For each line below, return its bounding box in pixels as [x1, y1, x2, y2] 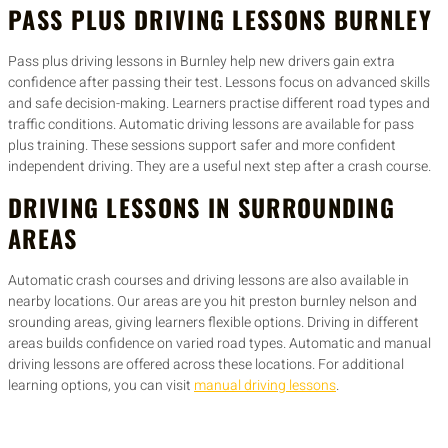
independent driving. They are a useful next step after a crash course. [8, 156, 431, 178]
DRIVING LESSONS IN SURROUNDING [8, 188, 395, 225]
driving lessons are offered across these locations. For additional [8, 353, 404, 375]
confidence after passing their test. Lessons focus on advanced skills [8, 72, 430, 94]
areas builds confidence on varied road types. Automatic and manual [8, 332, 431, 354]
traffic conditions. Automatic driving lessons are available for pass [8, 114, 414, 136]
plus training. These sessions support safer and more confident [8, 135, 396, 157]
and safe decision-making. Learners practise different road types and [8, 93, 430, 115]
